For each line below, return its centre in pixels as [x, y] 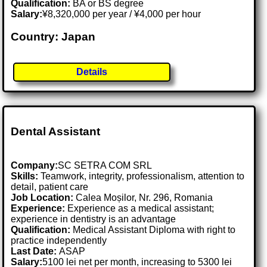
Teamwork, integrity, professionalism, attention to [142, 176]
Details [92, 72]
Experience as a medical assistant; [140, 208]
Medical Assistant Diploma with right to [153, 229]
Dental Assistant [56, 132]
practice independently [59, 240]
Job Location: [44, 197]
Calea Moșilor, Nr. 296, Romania [145, 197]
